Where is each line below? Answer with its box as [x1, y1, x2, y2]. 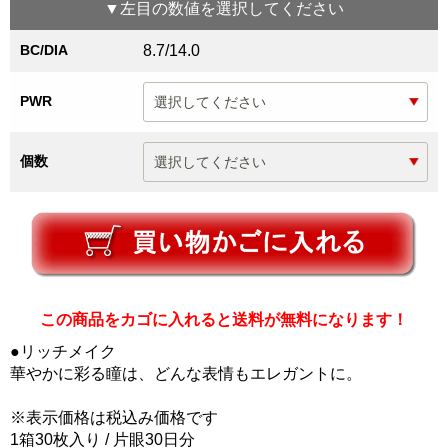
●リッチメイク [10, 343, 116, 361]
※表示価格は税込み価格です [10, 409, 218, 427]
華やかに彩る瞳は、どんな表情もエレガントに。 [10, 365, 362, 383]
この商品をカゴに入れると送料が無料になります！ [40, 311, 408, 329]
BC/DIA [20, 42, 68, 59]
